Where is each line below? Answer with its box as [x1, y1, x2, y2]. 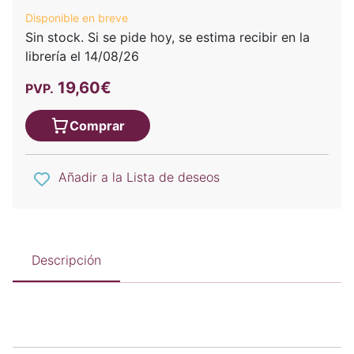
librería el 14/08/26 [25, 48, 139, 65]
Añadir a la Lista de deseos [58, 169, 220, 186]
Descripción [32, 251, 101, 268]
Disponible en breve [25, 11, 128, 25]
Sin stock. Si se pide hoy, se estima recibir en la [25, 29, 310, 46]
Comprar [70, 118, 125, 134]
